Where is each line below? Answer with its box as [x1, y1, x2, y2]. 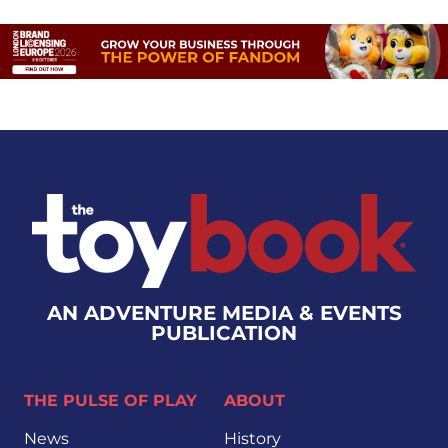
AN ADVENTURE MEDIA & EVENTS [46, 301, 402, 326]
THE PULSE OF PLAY [24, 391, 197, 411]
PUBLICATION [151, 321, 297, 346]
